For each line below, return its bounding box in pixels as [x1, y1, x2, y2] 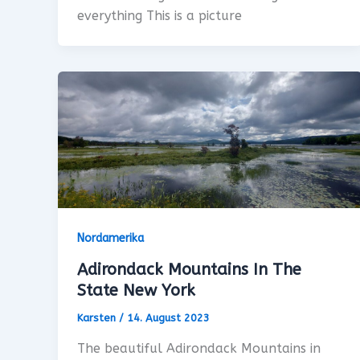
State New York [77, 281, 195, 300]
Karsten [77, 312, 119, 324]
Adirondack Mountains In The [77, 260, 301, 279]
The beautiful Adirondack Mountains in [77, 340, 321, 356]
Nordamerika [77, 231, 144, 246]
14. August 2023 [127, 312, 210, 324]
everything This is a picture [77, 7, 242, 23]
